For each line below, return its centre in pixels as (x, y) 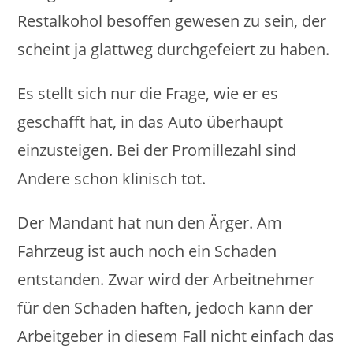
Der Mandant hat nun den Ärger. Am (150, 223)
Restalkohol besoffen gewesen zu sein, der (172, 21)
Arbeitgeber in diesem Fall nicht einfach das (176, 336)
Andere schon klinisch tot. (112, 178)
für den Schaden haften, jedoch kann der (165, 308)
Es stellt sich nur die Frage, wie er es (148, 93)
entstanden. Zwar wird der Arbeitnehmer (166, 279)
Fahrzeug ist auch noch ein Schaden (147, 251)
